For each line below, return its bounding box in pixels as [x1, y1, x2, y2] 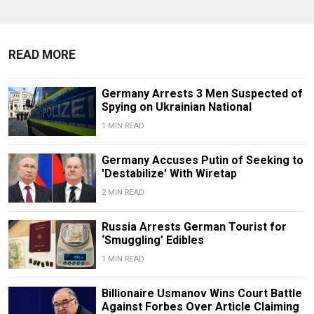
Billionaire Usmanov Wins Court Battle [101, 287, 302, 301]
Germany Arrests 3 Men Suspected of [101, 86, 303, 100]
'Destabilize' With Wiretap [101, 167, 237, 181]
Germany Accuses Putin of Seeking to [101, 153, 303, 168]
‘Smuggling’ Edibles [101, 233, 204, 247]
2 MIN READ [101, 188, 144, 198]
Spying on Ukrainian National [101, 100, 252, 114]
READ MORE [8, 47, 76, 62]
